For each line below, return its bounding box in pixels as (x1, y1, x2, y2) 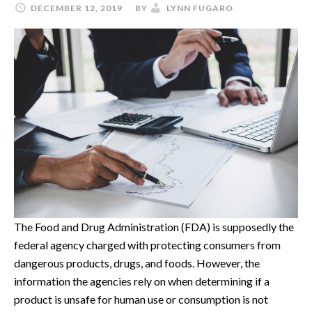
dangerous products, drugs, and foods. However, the (14, 256, 260, 270)
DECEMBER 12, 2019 (31, 3, 123, 13)
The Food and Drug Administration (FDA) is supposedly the (14, 219, 294, 233)
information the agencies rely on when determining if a (14, 274, 270, 288)
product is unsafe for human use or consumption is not (14, 292, 268, 306)
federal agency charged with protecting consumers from (14, 237, 281, 251)
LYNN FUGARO (166, 3, 233, 13)
